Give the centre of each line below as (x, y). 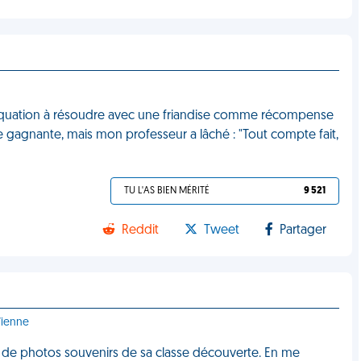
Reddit (141, 230)
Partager (303, 230)
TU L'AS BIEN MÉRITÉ (167, 191)
